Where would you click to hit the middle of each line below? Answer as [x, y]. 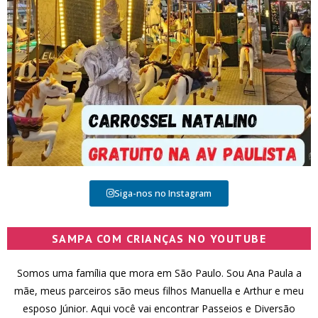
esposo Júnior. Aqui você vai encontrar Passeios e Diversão [159, 309]
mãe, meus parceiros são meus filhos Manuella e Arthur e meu [159, 291]
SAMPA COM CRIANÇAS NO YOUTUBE [159, 239]
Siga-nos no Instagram [163, 193]
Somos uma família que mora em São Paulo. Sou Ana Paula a [159, 273]
